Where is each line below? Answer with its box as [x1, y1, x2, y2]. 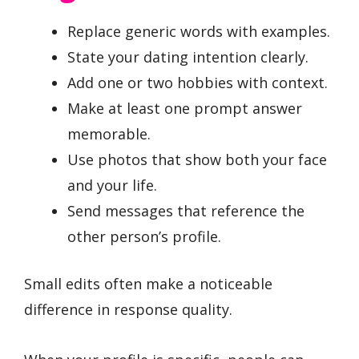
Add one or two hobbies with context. [67, 73, 328, 93]
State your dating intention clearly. [67, 47, 309, 67]
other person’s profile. [67, 227, 221, 247]
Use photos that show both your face [67, 150, 327, 170]
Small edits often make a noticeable [24, 274, 272, 294]
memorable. [67, 124, 151, 144]
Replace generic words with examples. [67, 22, 330, 42]
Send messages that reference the [67, 201, 305, 221]
